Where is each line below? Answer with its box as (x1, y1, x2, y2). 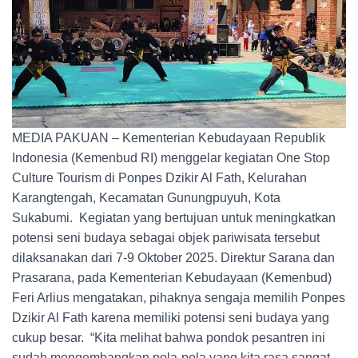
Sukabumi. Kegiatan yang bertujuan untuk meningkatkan (12, 211, 336, 225)
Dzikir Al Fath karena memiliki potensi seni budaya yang (12, 311, 329, 325)
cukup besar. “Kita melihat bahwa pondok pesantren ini (12, 331, 325, 345)
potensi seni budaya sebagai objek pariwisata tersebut (12, 231, 320, 245)
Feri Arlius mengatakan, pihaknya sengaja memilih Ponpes (12, 291, 345, 305)
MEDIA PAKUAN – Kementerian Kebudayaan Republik (12, 131, 325, 145)
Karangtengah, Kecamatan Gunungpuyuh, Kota (12, 191, 280, 205)
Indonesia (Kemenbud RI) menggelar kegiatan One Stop (12, 151, 330, 165)
